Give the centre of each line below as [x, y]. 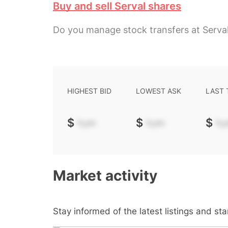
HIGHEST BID [89, 91]
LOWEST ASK [159, 91]
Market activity [105, 176]
